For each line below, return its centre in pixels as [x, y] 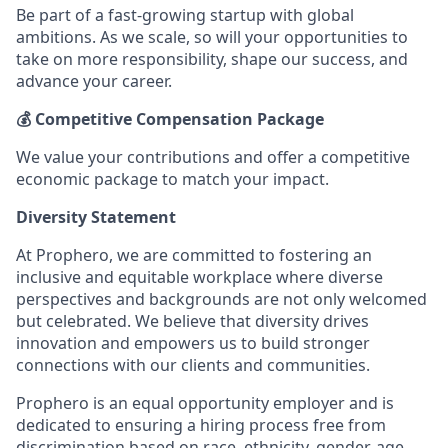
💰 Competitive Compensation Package [170, 119]
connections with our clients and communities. [193, 365]
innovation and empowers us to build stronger [193, 343]
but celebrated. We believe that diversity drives [192, 321]
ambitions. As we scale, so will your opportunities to [212, 37]
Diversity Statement [96, 217]
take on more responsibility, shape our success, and [212, 59]
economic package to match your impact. [172, 179]
